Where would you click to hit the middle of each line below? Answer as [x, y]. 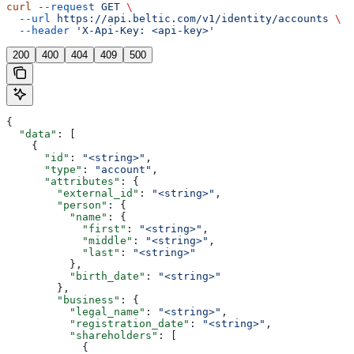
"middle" [70, 241]
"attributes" [63, 182]
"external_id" [73, 194]
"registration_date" [98, 324]
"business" [63, 300]
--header [38, 31]
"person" [57, 205]
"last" [63, 253]
